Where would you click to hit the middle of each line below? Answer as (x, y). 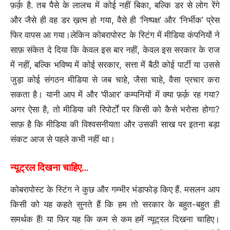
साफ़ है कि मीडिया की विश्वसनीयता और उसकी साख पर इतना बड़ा (115, 124)
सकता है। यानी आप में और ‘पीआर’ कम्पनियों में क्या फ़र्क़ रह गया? (115, 94)
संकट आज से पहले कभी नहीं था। (63, 139)
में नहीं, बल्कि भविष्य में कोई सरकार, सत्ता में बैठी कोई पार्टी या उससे (115, 65)
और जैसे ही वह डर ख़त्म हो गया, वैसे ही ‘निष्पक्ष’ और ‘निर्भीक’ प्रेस (115, 20)
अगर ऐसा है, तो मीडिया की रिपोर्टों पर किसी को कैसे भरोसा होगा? (115, 109)
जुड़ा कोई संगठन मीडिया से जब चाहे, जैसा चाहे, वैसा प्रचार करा (115, 80)
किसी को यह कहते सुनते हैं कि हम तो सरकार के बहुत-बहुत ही (115, 204)
